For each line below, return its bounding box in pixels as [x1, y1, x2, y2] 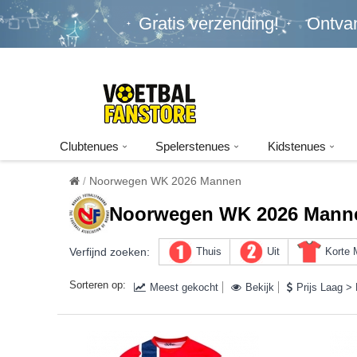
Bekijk [245, 281, 274, 293]
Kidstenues [268, 139, 327, 153]
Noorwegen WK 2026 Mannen [89, 175, 241, 187]
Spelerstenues [155, 139, 231, 153]
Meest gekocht [150, 281, 218, 293]
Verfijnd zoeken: [69, 245, 150, 258]
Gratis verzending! [139, 14, 279, 33]
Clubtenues [59, 139, 119, 153]
